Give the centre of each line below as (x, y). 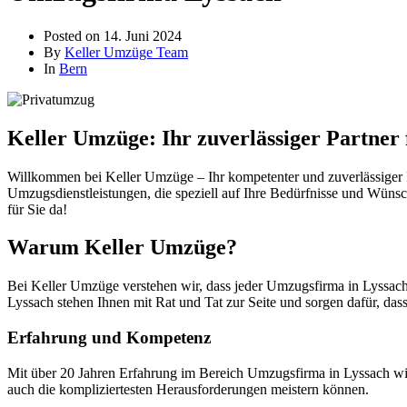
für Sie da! (37, 209)
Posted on (74, 35)
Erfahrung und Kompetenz (109, 338)
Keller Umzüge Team (126, 52)
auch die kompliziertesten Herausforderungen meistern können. (188, 389)
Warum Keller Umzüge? (122, 248)
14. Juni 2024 (143, 35)
